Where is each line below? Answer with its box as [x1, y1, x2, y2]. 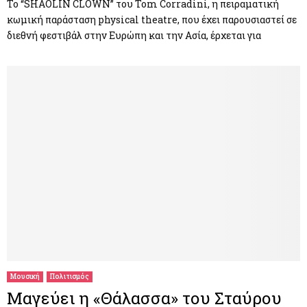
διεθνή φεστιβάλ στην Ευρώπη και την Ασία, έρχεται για [7, 28, 261, 42]
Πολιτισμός [50, 271, 89, 281]
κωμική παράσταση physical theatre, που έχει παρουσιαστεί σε [7, 12, 297, 26]
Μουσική [10, 271, 40, 281]
